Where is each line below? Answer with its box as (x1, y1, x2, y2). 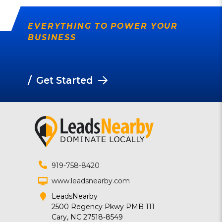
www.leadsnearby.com (51, 176, 130, 185)
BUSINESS (28, 33, 77, 43)
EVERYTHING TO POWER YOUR (28, 21, 178, 31)
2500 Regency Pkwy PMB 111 (51, 202, 155, 211)
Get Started (36, 74, 93, 86)
